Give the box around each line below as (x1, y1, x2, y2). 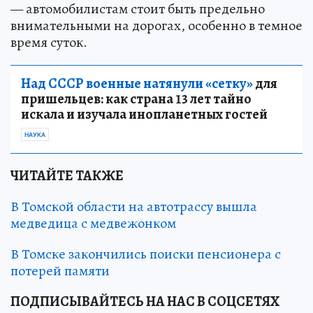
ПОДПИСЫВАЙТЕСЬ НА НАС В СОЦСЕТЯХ (10, 291, 279, 311)
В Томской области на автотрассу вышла (10, 196, 257, 216)
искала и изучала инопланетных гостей (21, 104, 268, 124)
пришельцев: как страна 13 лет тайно (21, 89, 252, 108)
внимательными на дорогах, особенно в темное (10, 15, 303, 35)
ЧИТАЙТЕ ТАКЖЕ (10, 166, 124, 185)
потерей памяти (10, 261, 110, 280)
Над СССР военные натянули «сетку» (21, 73, 253, 93)
